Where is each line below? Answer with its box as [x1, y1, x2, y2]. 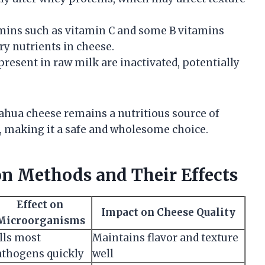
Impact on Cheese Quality [101, 205, 235, 219]
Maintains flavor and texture [92, 231, 238, 244]
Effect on [17, 198, 63, 211]
